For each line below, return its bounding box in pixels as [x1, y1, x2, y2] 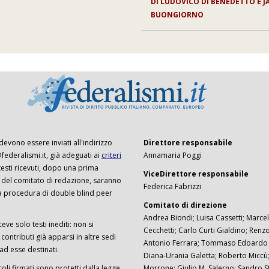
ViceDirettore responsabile [143, 169, 249, 180]
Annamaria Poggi [143, 150, 202, 161]
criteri [101, 150, 121, 161]
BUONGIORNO [150, 10, 204, 20]
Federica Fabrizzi [143, 181, 201, 192]
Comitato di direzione [143, 200, 227, 211]
